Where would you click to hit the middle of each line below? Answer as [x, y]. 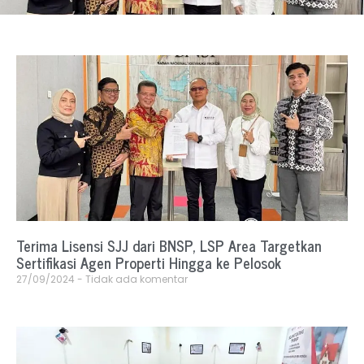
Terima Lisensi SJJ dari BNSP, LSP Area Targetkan [169, 246]
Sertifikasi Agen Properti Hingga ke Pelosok [149, 263]
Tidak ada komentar [135, 279]
